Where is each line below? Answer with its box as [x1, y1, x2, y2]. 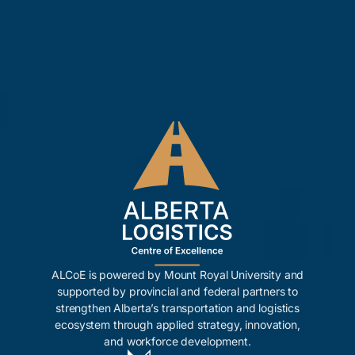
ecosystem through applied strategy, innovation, [55, 318, 300, 332]
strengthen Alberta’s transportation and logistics [55, 301, 300, 315]
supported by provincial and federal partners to [56, 284, 299, 299]
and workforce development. [104, 334, 251, 349]
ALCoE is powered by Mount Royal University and [51, 268, 304, 282]
